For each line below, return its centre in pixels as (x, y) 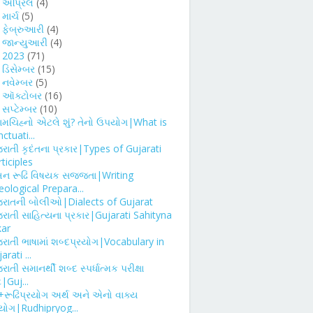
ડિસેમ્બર (19, 68)
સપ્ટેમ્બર (20, 108)
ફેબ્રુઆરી (23, 29)
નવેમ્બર (17, 82)
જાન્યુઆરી (25, 42)
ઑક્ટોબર (22, 95)
